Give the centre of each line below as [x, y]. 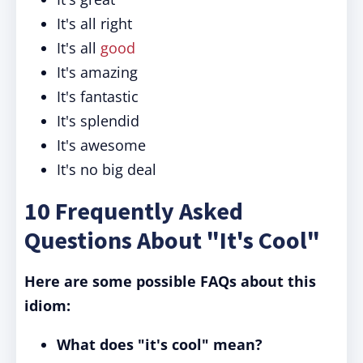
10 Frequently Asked [134, 211]
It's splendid [98, 121]
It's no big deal [107, 169]
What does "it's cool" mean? [160, 344]
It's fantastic [98, 96]
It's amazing [97, 72]
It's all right [94, 23]
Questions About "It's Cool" [172, 240]
